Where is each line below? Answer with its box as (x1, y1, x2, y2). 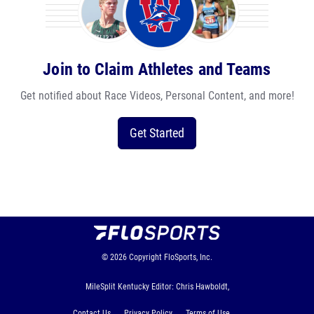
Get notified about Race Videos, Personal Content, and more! (20, 89, 294, 102)
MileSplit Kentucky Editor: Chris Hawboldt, (85, 282, 229, 292)
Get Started (130, 125, 184, 140)
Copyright (129, 252, 162, 262)
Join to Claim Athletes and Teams (43, 60, 271, 79)
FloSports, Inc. (164, 252, 212, 262)
